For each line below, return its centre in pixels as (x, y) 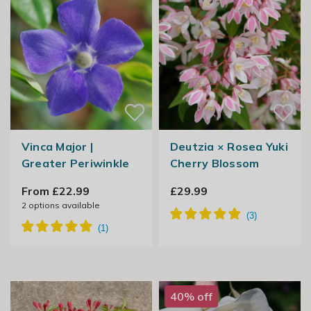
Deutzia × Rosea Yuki (229, 147)
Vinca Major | (57, 147)
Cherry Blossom (215, 163)
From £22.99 (55, 191)
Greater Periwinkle (75, 163)
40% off (191, 297)
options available (63, 205)
